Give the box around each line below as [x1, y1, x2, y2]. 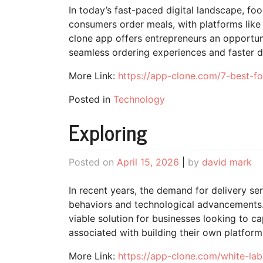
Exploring [69, 114, 147, 149]
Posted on [69, 156, 117, 168]
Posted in [69, 93, 113, 105]
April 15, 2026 [117, 156, 179, 168]
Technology [113, 93, 165, 105]
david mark [202, 156, 252, 168]
